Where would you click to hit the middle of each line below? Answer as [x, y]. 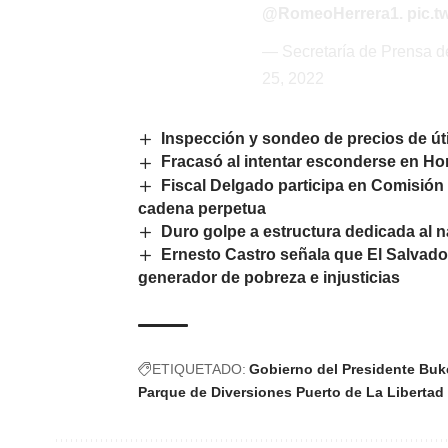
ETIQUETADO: [199, 369]
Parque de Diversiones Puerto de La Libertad [291, 392]
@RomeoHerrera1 [331, 14]
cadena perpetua [202, 208]
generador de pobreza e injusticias [269, 278]
